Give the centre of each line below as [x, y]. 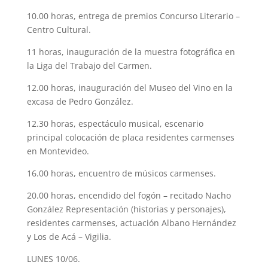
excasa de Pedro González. [80, 101]
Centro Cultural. [59, 29]
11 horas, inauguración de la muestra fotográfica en [131, 51]
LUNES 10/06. [53, 258]
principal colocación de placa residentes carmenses [130, 137]
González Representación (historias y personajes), [126, 209]
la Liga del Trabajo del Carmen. [89, 65]
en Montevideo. [58, 151]
